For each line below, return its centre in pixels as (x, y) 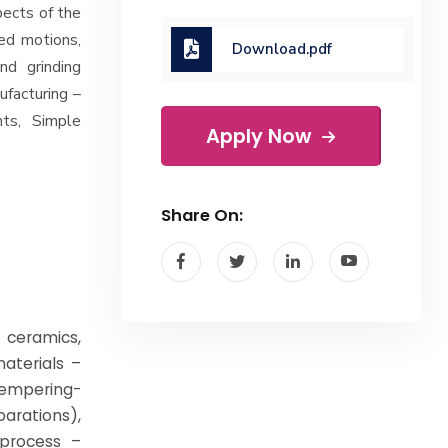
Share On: (202, 215)
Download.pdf (281, 48)
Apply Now (260, 136)
